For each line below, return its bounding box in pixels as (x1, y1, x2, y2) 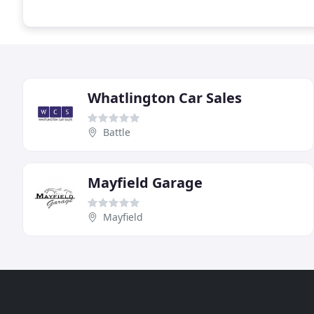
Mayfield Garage (88, 172, 203, 192)
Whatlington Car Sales (88, 88, 242, 107)
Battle (103, 125, 130, 139)
